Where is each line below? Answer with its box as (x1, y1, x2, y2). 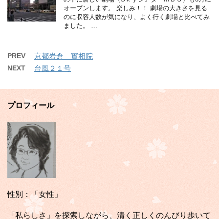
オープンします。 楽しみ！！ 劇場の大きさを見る (64, 4, 207, 12)
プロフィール (7, 101, 54, 109)
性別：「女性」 (7, 190, 62, 199)
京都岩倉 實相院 (34, 51, 93, 60)
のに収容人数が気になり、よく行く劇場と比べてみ (64, 13, 210, 21)
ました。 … (64, 22, 97, 29)
